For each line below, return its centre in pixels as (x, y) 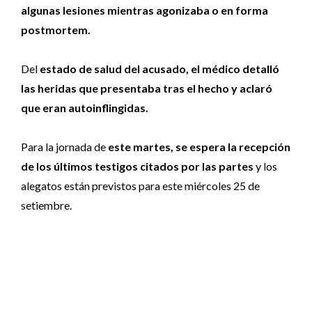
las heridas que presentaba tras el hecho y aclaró (147, 88)
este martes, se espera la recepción (199, 147)
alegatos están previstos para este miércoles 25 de (140, 186)
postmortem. (56, 30)
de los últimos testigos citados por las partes (137, 166)
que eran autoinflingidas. (85, 108)
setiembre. (46, 205)
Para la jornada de (64, 147)
